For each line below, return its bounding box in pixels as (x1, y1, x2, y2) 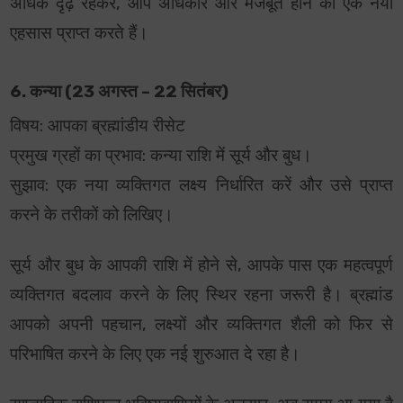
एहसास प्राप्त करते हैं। (10, 23, 149, 44)
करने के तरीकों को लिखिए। (10, 205, 175, 226)
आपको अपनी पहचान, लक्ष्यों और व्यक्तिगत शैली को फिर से (10, 315, 393, 336)
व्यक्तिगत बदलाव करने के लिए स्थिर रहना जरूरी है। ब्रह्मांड (10, 285, 393, 306)
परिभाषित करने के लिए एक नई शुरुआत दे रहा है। (10, 345, 301, 365)
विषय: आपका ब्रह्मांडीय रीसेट (10, 116, 186, 137)
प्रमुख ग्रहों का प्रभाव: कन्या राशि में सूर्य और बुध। (10, 146, 313, 166)
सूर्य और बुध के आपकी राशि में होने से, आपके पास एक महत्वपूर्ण (10, 255, 393, 276)
